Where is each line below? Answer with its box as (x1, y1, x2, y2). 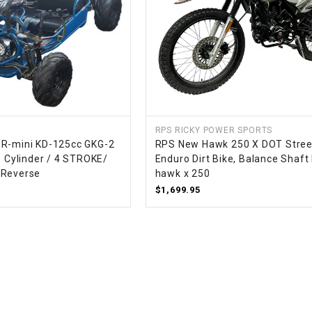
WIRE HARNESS (95, 12, 166, 22)
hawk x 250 (155, 167, 210, 179)
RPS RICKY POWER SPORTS (155, 125, 273, 135)
